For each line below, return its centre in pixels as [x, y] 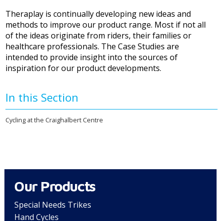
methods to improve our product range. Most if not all [106, 25]
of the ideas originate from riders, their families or [99, 36]
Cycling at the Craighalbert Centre [55, 120]
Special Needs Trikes [53, 204]
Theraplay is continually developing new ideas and [98, 14]
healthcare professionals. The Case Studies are [92, 47]
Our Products [55, 186]
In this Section [42, 98]
